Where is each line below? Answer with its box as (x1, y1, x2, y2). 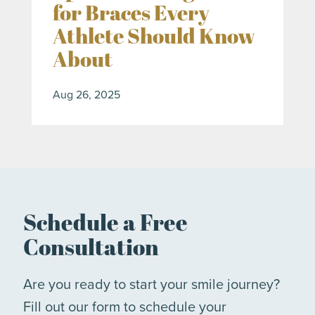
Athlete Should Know (53, 21, 255, 51)
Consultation (23, 231, 159, 262)
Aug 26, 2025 (53, 86, 120, 103)
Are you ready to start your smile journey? (23, 274, 280, 295)
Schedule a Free (23, 207, 188, 238)
